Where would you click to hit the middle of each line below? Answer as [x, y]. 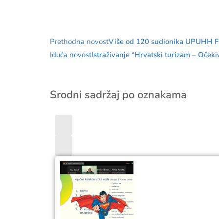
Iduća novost [71, 55]
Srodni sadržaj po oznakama [118, 95]
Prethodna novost [79, 42]
